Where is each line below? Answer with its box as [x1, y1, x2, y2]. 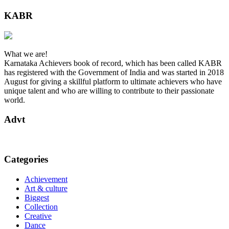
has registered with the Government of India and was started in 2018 [4, 67, 224, 77]
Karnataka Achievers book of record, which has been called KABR [4, 58, 222, 67]
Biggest [25, 193, 49, 202]
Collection [25, 202, 58, 211]
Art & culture [25, 184, 67, 193]
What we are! [4, 49, 48, 58]
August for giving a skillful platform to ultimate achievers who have [4, 77, 222, 86]
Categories [4, 153, 48, 165]
